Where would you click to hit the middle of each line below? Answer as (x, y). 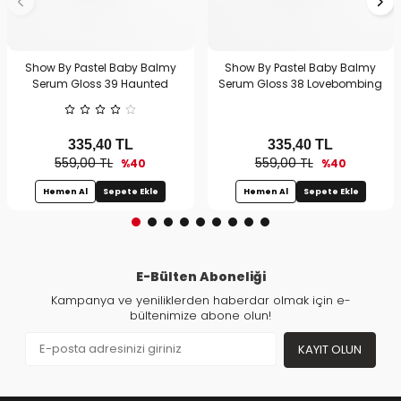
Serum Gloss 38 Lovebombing (301, 83)
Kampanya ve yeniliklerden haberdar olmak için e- (200, 300)
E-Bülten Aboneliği (200, 276)
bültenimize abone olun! (200, 315)
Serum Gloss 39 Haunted (101, 83)
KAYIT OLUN (330, 350)
